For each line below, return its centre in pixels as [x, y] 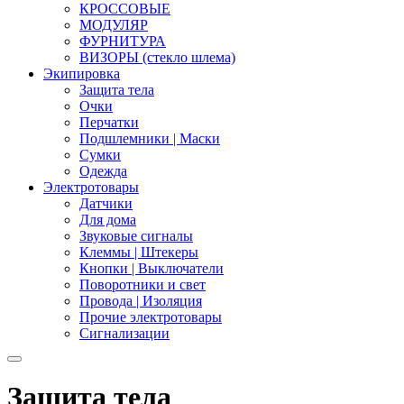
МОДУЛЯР [114, 25]
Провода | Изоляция [141, 301]
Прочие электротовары [151, 317]
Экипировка [82, 73]
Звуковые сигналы [136, 236]
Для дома [108, 220]
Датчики [106, 203]
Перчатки [109, 122]
